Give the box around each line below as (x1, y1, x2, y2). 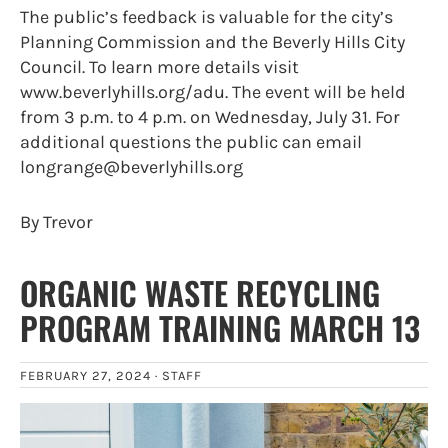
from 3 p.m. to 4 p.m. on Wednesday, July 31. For (20, 105, 400, 128)
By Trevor (20, 210, 93, 233)
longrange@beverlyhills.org (20, 155, 243, 178)
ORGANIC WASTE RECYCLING (20, 268, 380, 316)
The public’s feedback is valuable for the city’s (20, 5, 393, 28)
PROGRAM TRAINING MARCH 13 (20, 303, 420, 351)
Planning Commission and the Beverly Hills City (20, 30, 405, 53)
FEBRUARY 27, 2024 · (20, 367, 162, 383)
